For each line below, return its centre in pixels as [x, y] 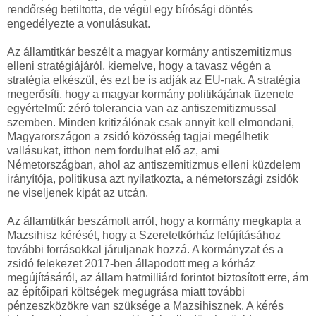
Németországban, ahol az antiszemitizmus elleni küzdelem [154, 164]
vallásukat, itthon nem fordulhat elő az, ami [113, 150]
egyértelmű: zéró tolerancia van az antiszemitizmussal [142, 108]
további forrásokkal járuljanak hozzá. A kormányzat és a [145, 249]
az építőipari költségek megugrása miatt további [126, 291]
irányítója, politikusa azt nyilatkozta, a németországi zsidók [153, 178]
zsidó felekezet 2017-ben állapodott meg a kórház [131, 263]
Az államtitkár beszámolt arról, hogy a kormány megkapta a [154, 221]
